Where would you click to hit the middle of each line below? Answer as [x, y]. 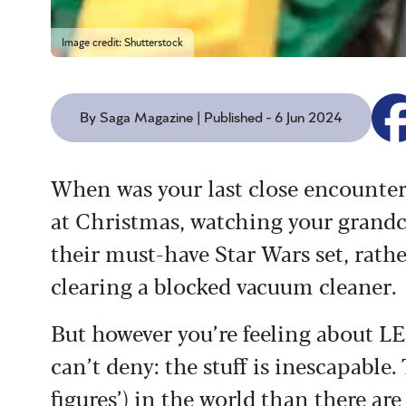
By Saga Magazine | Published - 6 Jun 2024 [211, 117]
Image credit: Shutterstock [122, 42]
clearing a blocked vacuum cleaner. [224, 285]
